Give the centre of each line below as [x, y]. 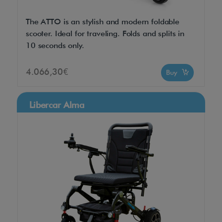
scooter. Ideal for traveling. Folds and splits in [105, 33]
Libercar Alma [57, 105]
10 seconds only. [55, 45]
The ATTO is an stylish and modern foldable [103, 21]
